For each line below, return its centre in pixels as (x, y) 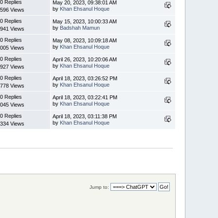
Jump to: (99, 187)
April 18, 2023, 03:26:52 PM (85, 78)
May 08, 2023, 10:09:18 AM (85, 40)
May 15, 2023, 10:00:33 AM (85, 21)
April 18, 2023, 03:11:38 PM (85, 116)
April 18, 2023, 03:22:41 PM (85, 97)
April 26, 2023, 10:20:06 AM (85, 59)
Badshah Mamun (80, 27)
